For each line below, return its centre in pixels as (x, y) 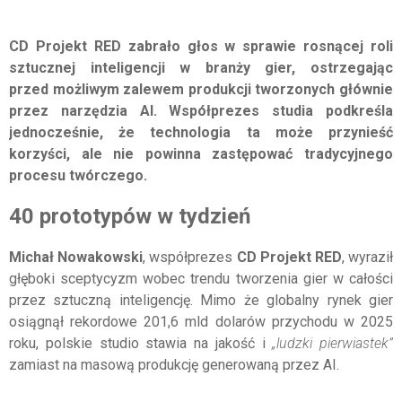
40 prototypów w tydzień (130, 217)
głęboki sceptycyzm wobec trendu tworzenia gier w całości (201, 279)
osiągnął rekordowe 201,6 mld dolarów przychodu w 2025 (201, 322)
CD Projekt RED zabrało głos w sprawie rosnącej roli (201, 46)
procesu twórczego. (78, 175)
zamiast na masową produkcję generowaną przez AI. (174, 365)
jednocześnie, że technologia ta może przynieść (201, 132)
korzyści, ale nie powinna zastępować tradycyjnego (201, 153)
